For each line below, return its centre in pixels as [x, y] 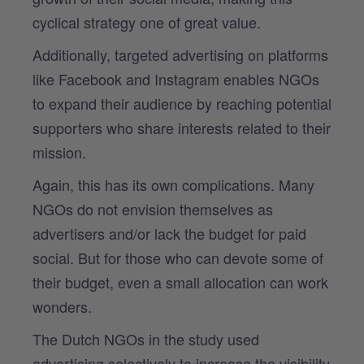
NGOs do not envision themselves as [153, 208]
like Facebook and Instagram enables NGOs [176, 78]
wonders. [64, 306]
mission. [59, 152]
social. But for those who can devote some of [178, 257]
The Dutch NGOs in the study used [146, 338]
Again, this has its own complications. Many [173, 184]
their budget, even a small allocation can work [180, 282]
